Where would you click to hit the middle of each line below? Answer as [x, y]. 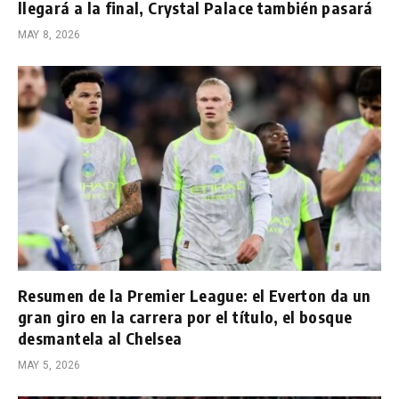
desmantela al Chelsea [100, 338]
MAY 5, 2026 [49, 365]
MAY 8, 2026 [49, 35]
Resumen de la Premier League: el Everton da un [195, 295]
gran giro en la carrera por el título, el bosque [185, 316]
